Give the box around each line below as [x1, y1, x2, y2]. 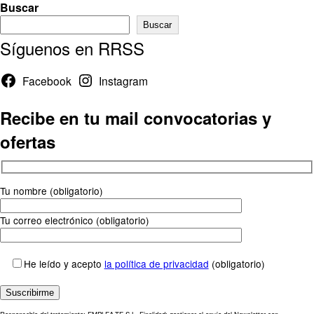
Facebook [22, 72, 71, 88]
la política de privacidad [104, 256, 209, 271]
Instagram [99, 72, 149, 88]
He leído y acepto [23, 256, 104, 271]
